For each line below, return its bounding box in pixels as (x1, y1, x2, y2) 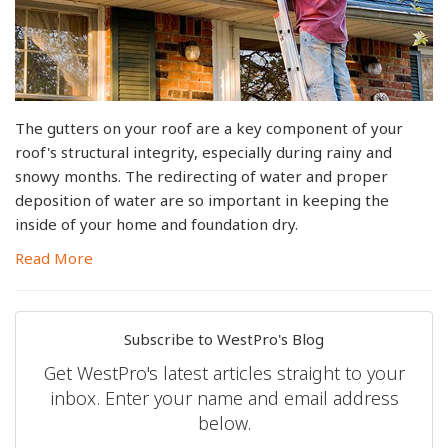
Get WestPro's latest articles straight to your (43, 361, 405, 386)
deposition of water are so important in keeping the (15, 190, 389, 211)
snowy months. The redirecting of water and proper (15, 166, 388, 187)
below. (197, 411, 251, 436)
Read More (15, 248, 93, 269)
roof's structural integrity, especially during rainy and (15, 142, 392, 163)
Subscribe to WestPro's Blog (124, 329, 324, 350)
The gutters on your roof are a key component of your (15, 118, 403, 139)
